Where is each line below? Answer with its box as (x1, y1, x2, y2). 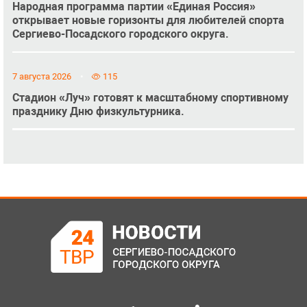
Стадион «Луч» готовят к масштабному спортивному (12, 91, 288, 105)
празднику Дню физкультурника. (12, 105, 184, 119)
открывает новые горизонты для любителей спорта (12, 13, 284, 27)
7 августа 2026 (12, 71, 71, 82)
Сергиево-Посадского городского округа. (12, 27, 229, 40)
